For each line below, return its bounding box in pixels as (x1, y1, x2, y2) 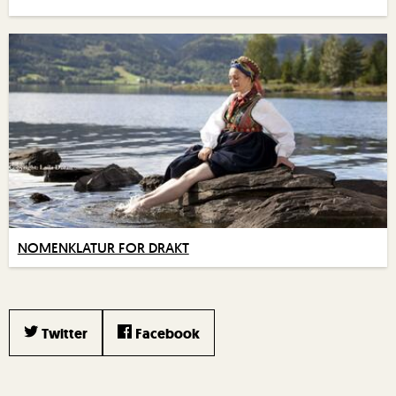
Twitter (42, 324, 88, 344)
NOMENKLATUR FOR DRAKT (17, 239, 189, 257)
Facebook (135, 324, 200, 344)
